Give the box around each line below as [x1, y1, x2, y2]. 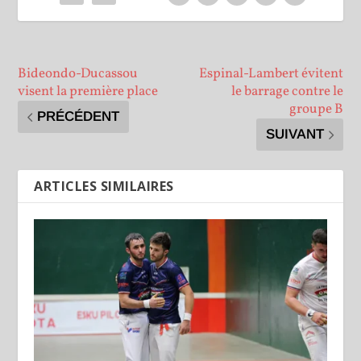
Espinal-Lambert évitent [198, 64, 343, 84]
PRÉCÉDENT [37, 109, 120, 125]
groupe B [288, 100, 343, 119]
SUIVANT [265, 127, 324, 143]
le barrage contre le [230, 82, 343, 102]
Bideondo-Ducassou [18, 64, 139, 84]
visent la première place [18, 82, 159, 102]
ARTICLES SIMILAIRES [34, 177, 174, 196]
